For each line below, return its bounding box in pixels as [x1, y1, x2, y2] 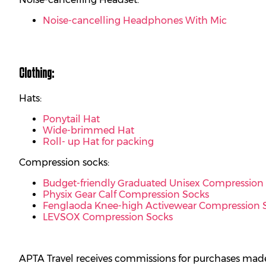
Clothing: [19, 65, 54, 81]
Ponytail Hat [43, 113, 100, 125]
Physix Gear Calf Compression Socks [43, 189, 209, 201]
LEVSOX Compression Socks [43, 211, 173, 223]
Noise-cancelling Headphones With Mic [43, 14, 227, 26]
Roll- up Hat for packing [43, 136, 154, 148]
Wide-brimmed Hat [43, 125, 134, 137]
